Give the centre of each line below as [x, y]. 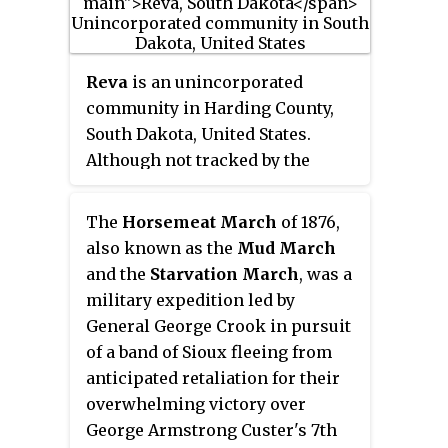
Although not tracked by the [198, 159]
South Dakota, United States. [198, 133]
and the [118, 273]
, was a [325, 273]
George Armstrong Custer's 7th [211, 429]
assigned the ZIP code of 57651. [207, 211]
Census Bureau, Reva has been [206, 185]
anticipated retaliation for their [213, 377]
